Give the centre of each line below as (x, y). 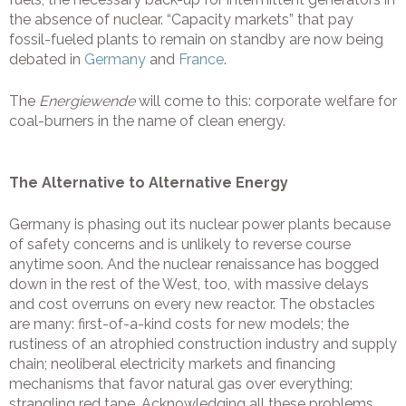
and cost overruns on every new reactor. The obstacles (192, 304)
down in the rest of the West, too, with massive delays (189, 285)
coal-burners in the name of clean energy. (147, 121)
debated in (47, 60)
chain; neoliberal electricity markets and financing (172, 364)
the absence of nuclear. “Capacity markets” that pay (181, 20)
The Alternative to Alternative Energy (149, 183)
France (201, 60)
